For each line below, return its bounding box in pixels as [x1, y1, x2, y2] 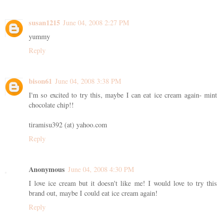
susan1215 [29, 17, 60, 28]
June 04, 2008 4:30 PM [68, 165, 134, 174]
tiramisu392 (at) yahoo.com [29, 120, 107, 130]
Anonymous [29, 164, 65, 175]
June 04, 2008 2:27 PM [63, 18, 129, 28]
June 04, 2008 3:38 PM [55, 76, 121, 86]
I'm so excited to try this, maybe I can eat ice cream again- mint [29, 90, 217, 100]
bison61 [29, 76, 52, 87]
